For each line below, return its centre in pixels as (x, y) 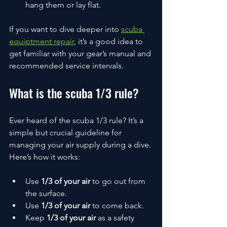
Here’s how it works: (45, 157)
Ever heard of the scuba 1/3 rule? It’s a (77, 120)
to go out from (119, 181)
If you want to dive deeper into (65, 29)
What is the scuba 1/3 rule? (74, 92)
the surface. (46, 193)
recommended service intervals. (66, 65)
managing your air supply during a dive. (81, 144)
